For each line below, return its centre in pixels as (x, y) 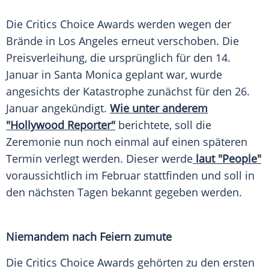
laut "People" (227, 159)
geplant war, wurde (172, 75)
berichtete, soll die (163, 125)
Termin (24, 159)
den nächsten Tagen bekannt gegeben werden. (124, 192)
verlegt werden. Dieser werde (117, 159)
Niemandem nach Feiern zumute (89, 237)
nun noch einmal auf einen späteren (154, 142)
